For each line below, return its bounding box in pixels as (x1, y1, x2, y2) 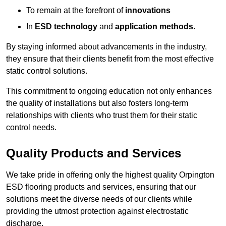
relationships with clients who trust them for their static (6, 111, 197, 120)
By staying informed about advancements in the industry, (6, 42, 207, 51)
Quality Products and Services (6, 146, 181, 160)
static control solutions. (6, 67, 87, 76)
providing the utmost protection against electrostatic (6, 207, 189, 216)
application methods (115, 22, 193, 31)
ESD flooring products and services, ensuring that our (6, 183, 196, 192)
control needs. (6, 123, 56, 132)
